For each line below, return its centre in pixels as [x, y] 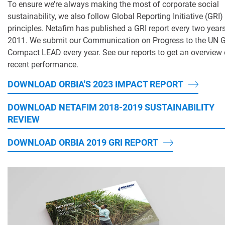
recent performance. [43, 65]
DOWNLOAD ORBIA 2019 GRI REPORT [83, 143]
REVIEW [24, 120]
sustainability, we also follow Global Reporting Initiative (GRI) [115, 17]
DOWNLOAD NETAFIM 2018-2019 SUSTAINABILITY [111, 107]
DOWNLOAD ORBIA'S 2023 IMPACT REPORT [95, 84]
